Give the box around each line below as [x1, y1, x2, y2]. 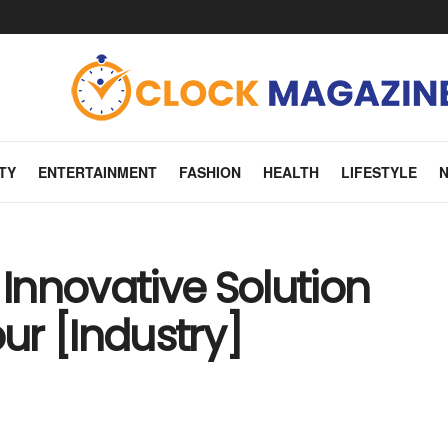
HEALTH [262, 162, 319, 182]
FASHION [178, 162, 241, 182]
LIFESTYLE [340, 162, 417, 182]
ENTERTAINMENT [37, 162, 157, 182]
